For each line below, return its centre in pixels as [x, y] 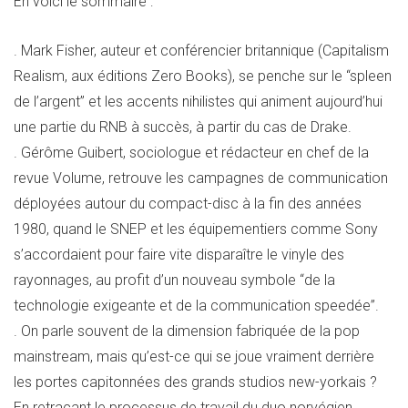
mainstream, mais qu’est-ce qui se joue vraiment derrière [194, 356]
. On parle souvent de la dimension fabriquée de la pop [187, 331]
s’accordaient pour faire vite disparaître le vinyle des [179, 254]
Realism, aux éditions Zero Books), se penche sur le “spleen [203, 76]
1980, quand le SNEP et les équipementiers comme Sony [196, 229]
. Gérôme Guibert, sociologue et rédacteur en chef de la [191, 152]
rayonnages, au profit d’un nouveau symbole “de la [174, 280]
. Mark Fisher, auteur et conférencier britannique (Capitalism [201, 50]
